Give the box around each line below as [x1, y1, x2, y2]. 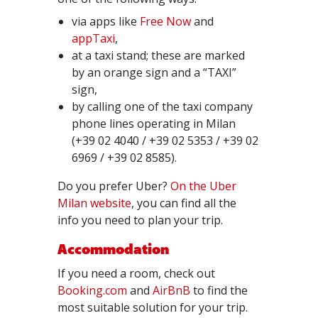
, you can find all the [131, 195, 237, 211]
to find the [190, 283, 248, 298]
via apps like [72, 13, 141, 29]
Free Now [140, 13, 192, 29]
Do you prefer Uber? [57, 178, 171, 194]
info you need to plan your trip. [57, 212, 224, 228]
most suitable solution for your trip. [57, 300, 248, 315]
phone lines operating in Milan [72, 116, 236, 131]
